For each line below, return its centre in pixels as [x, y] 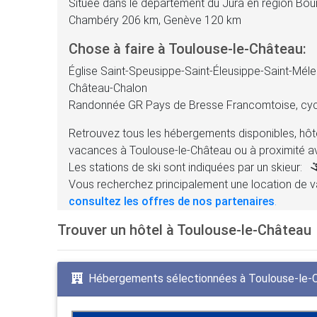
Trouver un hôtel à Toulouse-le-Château [184, 230]
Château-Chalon [108, 88]
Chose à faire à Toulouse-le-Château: [187, 48]
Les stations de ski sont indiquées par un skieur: [186, 167]
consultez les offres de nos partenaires [171, 201]
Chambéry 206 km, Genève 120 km [155, 20]
